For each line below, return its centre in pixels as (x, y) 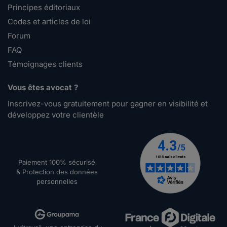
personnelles (57, 181)
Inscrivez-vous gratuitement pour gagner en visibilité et (108, 104)
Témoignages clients (45, 64)
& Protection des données (57, 172)
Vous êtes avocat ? (43, 88)
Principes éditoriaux (44, 8)
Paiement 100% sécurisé (57, 162)
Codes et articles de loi (49, 22)
